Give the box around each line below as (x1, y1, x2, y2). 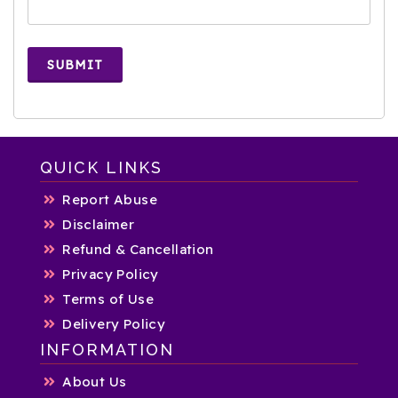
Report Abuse (62, 191, 157, 208)
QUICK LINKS (40, 158, 163, 177)
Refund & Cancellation (62, 241, 214, 258)
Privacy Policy (62, 266, 159, 283)
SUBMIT (47, 57, 103, 73)
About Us (62, 373, 127, 390)
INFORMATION (40, 340, 174, 359)
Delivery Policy (62, 315, 166, 332)
